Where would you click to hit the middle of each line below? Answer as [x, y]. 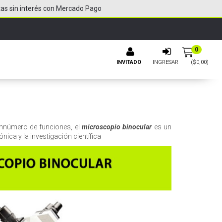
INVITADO [129, 62]
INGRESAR [166, 62]
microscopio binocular [117, 127]
